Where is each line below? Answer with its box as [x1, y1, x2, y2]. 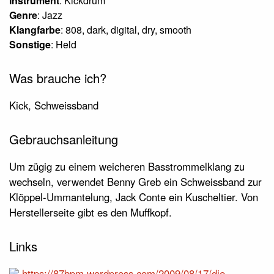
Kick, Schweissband [9, 98, 98, 113]
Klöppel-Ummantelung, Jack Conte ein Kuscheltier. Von [9, 190, 258, 205]
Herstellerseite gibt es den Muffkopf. [9, 205, 172, 220]
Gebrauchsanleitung [9, 130, 118, 149]
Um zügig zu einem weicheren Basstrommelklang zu [9, 159, 245, 174]
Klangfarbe [9, 23, 61, 37]
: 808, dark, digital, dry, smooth [61, 23, 191, 37]
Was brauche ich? [9, 69, 106, 87]
